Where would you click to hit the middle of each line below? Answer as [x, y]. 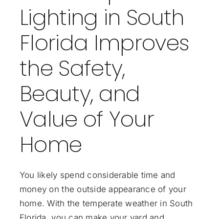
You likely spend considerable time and [97, 175]
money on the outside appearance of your [103, 189]
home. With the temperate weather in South [106, 203]
